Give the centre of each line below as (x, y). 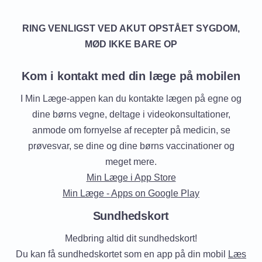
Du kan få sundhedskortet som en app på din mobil (122, 254)
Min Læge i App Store (131, 177)
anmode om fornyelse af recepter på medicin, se (131, 130)
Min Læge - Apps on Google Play (131, 193)
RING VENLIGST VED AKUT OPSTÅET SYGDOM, (131, 28)
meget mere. (131, 162)
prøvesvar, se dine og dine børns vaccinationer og (131, 146)
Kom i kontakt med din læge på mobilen (131, 76)
